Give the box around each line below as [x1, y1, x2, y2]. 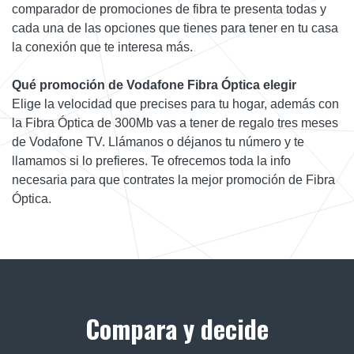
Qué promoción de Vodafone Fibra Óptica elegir [12, 77, 296, 92]
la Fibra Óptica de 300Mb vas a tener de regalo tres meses [12, 115, 338, 130]
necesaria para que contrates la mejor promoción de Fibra [12, 172, 335, 186]
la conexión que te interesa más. [12, 40, 193, 54]
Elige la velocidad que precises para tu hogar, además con [12, 96, 339, 111]
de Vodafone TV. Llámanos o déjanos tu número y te [12, 134, 304, 149]
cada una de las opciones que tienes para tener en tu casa [12, 21, 338, 35]
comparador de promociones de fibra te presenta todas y [12, 2, 326, 16]
